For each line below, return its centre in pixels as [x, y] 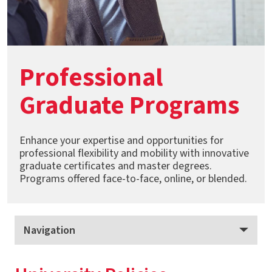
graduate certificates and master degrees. [116, 166]
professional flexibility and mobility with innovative [134, 153]
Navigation [49, 230]
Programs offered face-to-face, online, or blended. [133, 179]
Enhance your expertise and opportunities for [121, 141]
